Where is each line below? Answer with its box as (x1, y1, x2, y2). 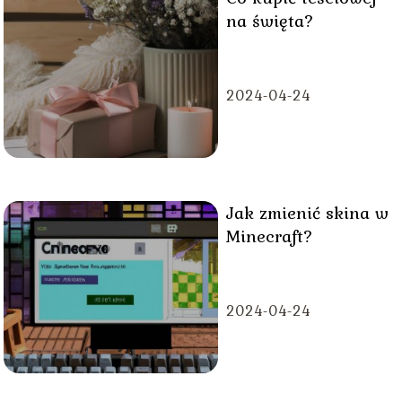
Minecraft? (225, 222, 313, 249)
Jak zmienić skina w (225, 198, 389, 226)
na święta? (225, 6, 314, 34)
